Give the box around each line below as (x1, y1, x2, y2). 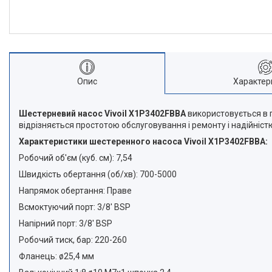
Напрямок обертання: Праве (19, 185, 132, 195)
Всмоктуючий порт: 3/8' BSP (19, 202, 131, 212)
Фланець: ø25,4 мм (19, 251, 94, 261)
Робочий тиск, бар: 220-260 (19, 234, 127, 245)
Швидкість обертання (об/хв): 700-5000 (19, 169, 177, 179)
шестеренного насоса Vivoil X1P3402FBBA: (89, 136, 268, 146)
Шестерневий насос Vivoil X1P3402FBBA (19, 108, 186, 118)
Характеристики (19, 136, 87, 146)
